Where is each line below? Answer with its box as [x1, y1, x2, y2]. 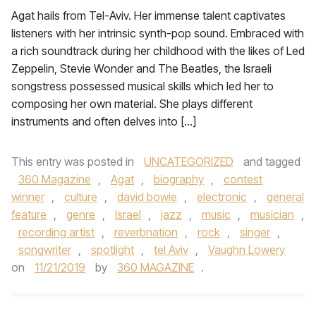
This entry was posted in [11, 154, 137, 169]
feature [11, 207, 47, 221]
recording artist [18, 225, 95, 239]
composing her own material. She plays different [11, 97, 253, 111]
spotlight [91, 243, 134, 257]
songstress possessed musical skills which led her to [11, 79, 274, 93]
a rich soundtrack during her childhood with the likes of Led [11, 44, 305, 58]
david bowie [117, 190, 177, 204]
